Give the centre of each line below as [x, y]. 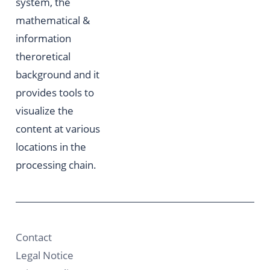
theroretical [43, 56]
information [43, 38]
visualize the [45, 110]
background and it [58, 74]
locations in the [51, 146]
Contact [34, 237]
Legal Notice [45, 255]
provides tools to [55, 92]
